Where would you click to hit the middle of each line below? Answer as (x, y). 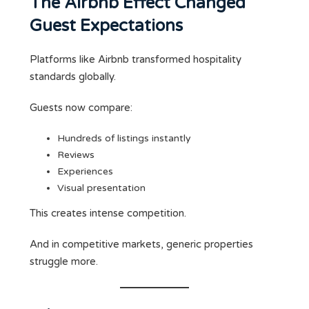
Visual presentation (101, 188)
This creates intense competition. (108, 213)
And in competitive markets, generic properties (141, 245)
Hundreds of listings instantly (124, 139)
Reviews (76, 155)
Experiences (85, 172)
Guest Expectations (106, 26)
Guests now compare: (81, 108)
